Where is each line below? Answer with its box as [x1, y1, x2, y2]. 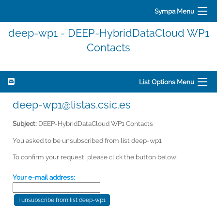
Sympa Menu [155, 7, 194, 15]
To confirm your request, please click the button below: [13, 153, 178, 161]
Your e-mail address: [13, 173, 75, 181]
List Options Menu [139, 77, 194, 86]
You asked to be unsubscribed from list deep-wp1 [13, 136, 162, 144]
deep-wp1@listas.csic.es [13, 98, 131, 111]
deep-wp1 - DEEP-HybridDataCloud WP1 [8, 27, 209, 39]
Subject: [13, 119, 37, 127]
